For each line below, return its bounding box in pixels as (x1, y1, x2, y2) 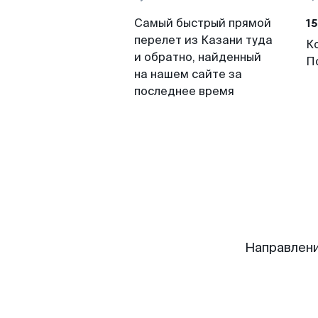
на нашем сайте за (134, 67, 242, 82)
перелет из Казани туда (134, 33, 273, 48)
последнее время (134, 84, 234, 99)
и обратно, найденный (134, 50, 261, 65)
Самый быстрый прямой (134, 16, 271, 31)
